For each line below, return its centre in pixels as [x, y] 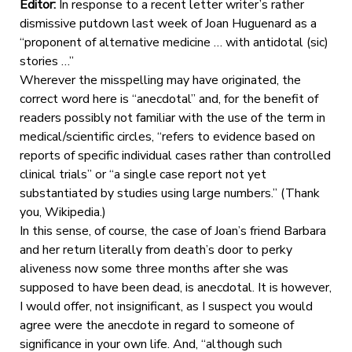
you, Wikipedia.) [62, 212]
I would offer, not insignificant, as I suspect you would [166, 306]
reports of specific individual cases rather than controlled [175, 155]
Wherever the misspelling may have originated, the [160, 80]
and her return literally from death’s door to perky [156, 249]
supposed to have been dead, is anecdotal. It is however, [175, 287]
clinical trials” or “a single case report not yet [143, 174]
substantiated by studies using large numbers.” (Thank [169, 193]
